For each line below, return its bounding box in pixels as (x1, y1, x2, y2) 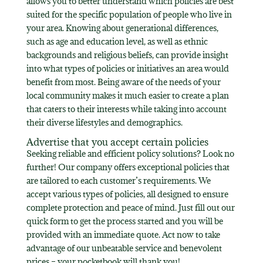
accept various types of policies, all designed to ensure (26, 188, 228, 200)
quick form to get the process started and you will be (26, 215, 223, 227)
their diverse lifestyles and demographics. (26, 116, 183, 128)
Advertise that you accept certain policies (26, 135, 208, 149)
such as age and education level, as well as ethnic (26, 35, 208, 47)
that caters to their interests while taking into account (26, 103, 227, 114)
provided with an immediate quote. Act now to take (26, 228, 220, 240)
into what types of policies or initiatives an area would (26, 62, 229, 74)
